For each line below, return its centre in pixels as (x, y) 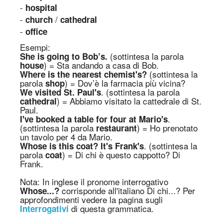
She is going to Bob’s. (64, 56)
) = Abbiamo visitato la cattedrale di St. (129, 101)
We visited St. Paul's (60, 92)
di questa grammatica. (111, 208)
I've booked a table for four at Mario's (94, 119)
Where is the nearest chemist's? (83, 74)
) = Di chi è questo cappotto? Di (121, 155)
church (39, 19)
